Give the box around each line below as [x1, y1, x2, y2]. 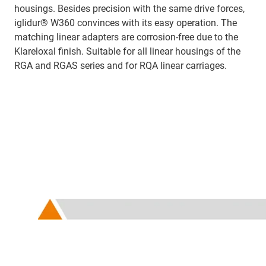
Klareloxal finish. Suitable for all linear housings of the [14, 45, 240, 57]
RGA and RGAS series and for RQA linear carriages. [14, 59, 227, 71]
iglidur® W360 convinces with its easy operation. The [14, 17, 237, 28]
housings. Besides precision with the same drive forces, [14, 2, 245, 14]
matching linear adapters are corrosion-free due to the [14, 31, 238, 43]
